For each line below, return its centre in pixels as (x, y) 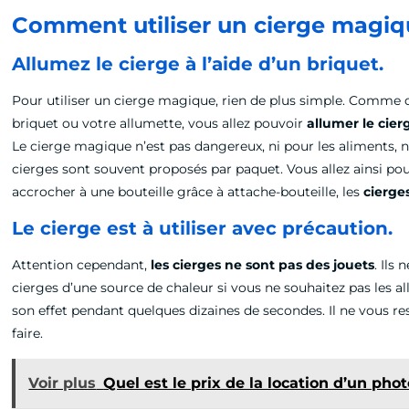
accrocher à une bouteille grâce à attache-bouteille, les (188, 192)
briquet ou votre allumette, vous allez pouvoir (160, 123)
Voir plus (63, 383)
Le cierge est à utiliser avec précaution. (203, 228)
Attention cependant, (82, 265)
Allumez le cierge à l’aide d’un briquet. (198, 64)
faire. (30, 333)
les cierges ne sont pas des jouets (263, 265)
